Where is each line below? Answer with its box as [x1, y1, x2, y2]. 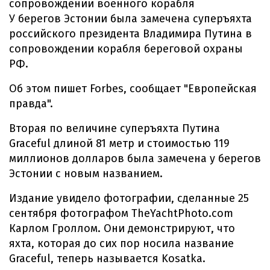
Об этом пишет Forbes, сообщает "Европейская [9, 82, 257, 95]
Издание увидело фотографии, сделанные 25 [9, 192, 249, 205]
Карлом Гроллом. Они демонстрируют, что [9, 222, 235, 235]
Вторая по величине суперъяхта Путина [9, 122, 220, 135]
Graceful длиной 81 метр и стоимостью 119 [9, 137, 230, 150]
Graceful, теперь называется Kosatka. [9, 252, 206, 265]
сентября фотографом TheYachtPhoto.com [9, 207, 233, 220]
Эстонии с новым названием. [9, 167, 163, 180]
